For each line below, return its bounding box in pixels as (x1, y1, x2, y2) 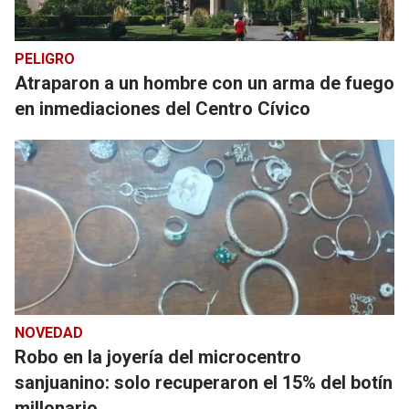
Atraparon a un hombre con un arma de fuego (15, 72, 394, 94)
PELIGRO (15, 50, 75, 68)
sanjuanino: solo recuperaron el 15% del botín (15, 372, 393, 393)
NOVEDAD (15, 324, 83, 341)
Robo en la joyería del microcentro (15, 346, 301, 368)
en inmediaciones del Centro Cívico (15, 98, 310, 120)
